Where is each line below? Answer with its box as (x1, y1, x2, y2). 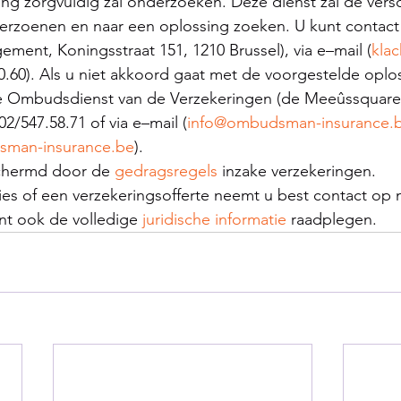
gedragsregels (115, 160, 218, 181)
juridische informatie (142, 209, 286, 229)
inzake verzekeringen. (218, 160, 376, 181)
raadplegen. (286, 209, 377, 229)
